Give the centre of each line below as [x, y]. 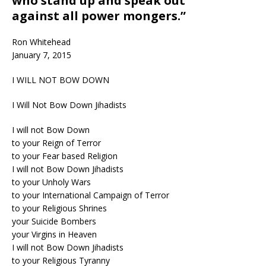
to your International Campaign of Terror [91, 195]
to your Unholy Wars [51, 182]
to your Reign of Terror [56, 142]
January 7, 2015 [42, 55]
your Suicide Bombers [54, 221]
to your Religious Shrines [59, 208]
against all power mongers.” [99, 15]
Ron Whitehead [41, 42]
